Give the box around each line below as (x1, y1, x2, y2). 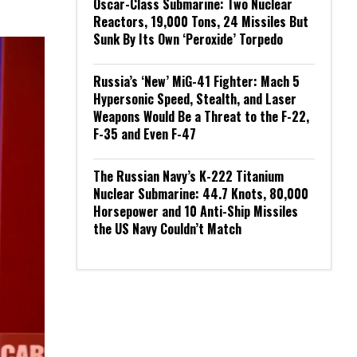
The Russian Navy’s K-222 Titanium (93, 167, 284, 186)
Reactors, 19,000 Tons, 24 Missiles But (93, 12, 308, 31)
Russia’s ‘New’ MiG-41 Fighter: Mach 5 (93, 72, 300, 91)
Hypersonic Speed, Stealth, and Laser (93, 89, 296, 108)
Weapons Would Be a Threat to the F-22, (93, 107, 309, 126)
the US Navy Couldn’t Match (93, 219, 241, 238)
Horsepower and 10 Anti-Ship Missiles (93, 202, 298, 221)
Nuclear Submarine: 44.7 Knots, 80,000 (93, 184, 308, 203)
